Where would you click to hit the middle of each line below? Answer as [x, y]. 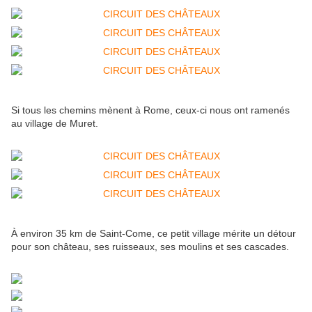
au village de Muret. [55, 124]
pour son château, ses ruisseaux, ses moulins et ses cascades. [150, 247]
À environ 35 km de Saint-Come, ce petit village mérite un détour [154, 234]
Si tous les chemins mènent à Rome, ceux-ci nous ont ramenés [150, 110]
